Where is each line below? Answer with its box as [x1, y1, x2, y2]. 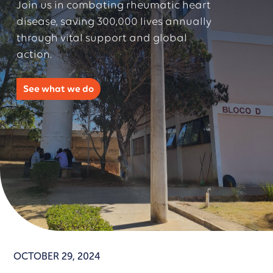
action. [16, 47, 52, 61]
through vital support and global [16, 30, 187, 44]
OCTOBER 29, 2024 [13, 250, 101, 263]
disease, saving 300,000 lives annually [16, 14, 211, 28]
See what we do [23, 82, 94, 94]
